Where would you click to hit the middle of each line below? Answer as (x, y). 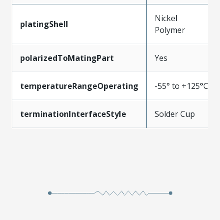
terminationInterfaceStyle (73, 114)
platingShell (44, 24)
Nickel (166, 18)
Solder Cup (175, 114)
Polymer (170, 30)
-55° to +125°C (181, 86)
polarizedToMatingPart (67, 58)
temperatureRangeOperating (79, 86)
